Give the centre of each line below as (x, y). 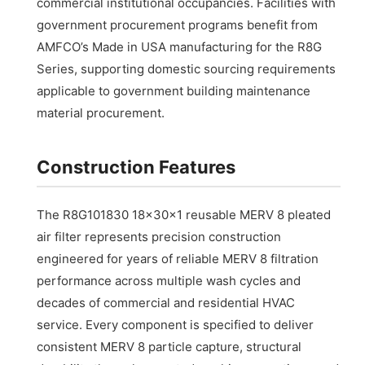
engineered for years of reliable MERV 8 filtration (178, 259)
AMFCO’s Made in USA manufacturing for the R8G (180, 47)
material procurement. (101, 113)
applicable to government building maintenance (174, 91)
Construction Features (136, 167)
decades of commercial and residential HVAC (166, 303)
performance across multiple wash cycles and (169, 281)
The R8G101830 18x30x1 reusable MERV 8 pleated (184, 215)
